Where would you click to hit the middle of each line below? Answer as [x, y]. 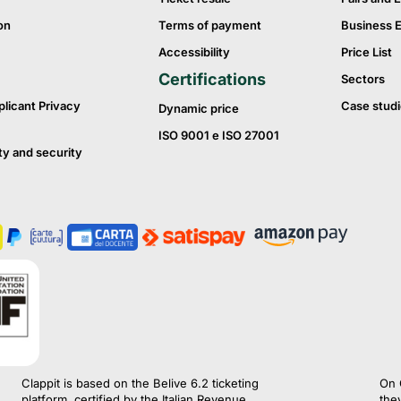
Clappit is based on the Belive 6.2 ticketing [140, 384]
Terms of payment [210, 25]
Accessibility [194, 51]
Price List [366, 51]
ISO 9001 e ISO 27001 [219, 135]
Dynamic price [199, 108]
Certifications [212, 79]
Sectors [363, 78]
